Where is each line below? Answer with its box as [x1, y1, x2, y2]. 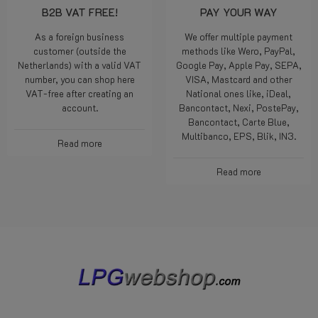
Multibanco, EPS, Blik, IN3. [181, 130, 296, 142]
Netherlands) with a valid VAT [18, 59, 141, 71]
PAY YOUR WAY [199, 5, 278, 19]
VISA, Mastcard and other [185, 73, 292, 85]
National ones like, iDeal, [186, 87, 291, 99]
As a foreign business [35, 31, 124, 43]
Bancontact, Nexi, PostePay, [178, 102, 299, 114]
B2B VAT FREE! [41, 5, 118, 19]
